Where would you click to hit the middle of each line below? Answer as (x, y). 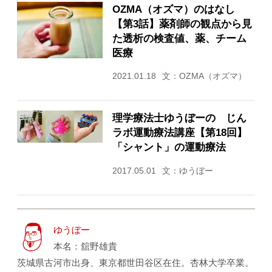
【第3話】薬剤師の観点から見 (182, 23)
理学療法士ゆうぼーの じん (179, 118)
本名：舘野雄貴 (86, 246)
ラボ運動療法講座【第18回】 (179, 133)
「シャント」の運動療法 (169, 147)
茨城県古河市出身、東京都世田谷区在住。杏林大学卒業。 (136, 263)
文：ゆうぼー (187, 171)
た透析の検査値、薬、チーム (179, 38)
